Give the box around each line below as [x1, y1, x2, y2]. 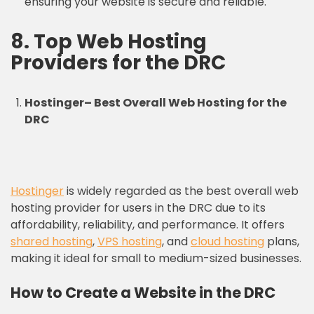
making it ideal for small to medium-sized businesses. [11, 250, 301, 266]
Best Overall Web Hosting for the [94, 95, 287, 111]
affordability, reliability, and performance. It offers [11, 217, 285, 233]
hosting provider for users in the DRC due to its [11, 200, 266, 216]
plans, [264, 233, 299, 250]
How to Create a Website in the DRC [11, 282, 275, 303]
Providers [11, 49, 108, 76]
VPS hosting [97, 233, 162, 250]
